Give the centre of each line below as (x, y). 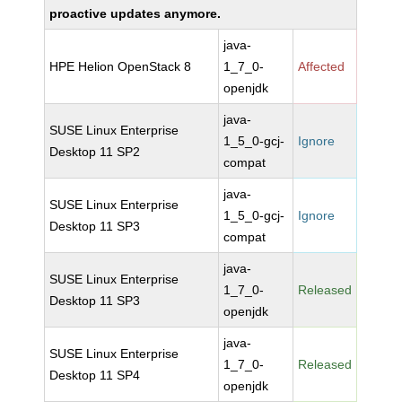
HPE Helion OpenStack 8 (121, 66)
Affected (322, 66)
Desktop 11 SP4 (95, 375)
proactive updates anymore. (135, 13)
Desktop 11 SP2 (95, 152)
